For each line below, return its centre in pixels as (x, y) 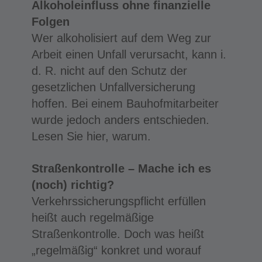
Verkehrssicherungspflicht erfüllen (118, 201)
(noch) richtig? (73, 185)
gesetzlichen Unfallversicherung (113, 87)
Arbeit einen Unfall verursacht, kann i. (129, 54)
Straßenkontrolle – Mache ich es (121, 168)
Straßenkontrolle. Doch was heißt (118, 234)
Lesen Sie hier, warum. (91, 136)
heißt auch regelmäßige (92, 217)
